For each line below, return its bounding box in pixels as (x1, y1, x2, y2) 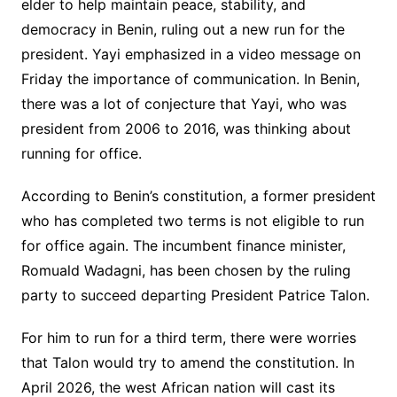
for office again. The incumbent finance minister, (20, 237, 346, 255)
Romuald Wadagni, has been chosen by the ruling (20, 261, 351, 280)
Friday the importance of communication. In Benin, (20, 70, 360, 89)
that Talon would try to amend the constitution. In (20, 354, 354, 372)
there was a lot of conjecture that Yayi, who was (20, 95, 346, 113)
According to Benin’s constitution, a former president (20, 187, 376, 206)
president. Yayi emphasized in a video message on (20, 45, 361, 64)
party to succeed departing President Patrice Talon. (20, 286, 370, 305)
